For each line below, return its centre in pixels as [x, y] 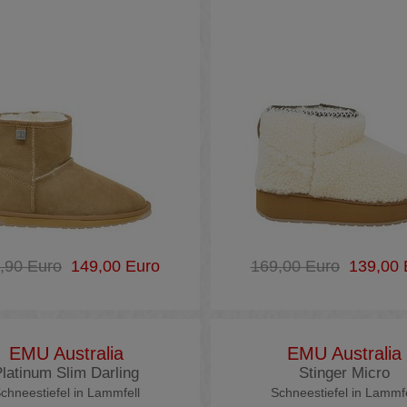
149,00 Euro [110, 266]
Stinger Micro [344, 373]
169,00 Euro [295, 266]
